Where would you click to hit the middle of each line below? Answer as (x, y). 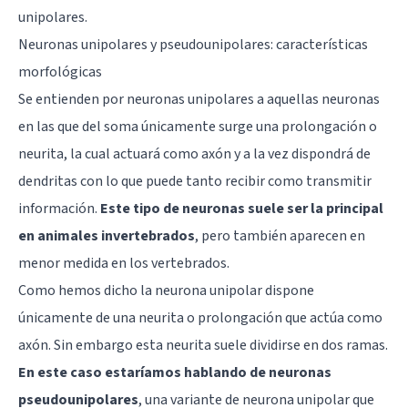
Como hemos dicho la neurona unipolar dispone (166, 290)
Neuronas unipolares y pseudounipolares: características (193, 44)
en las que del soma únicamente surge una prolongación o (198, 126)
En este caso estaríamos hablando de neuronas (175, 372)
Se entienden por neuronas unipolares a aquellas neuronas (199, 99)
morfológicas (60, 71)
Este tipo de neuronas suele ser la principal (242, 208)
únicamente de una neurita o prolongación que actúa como (200, 317)
